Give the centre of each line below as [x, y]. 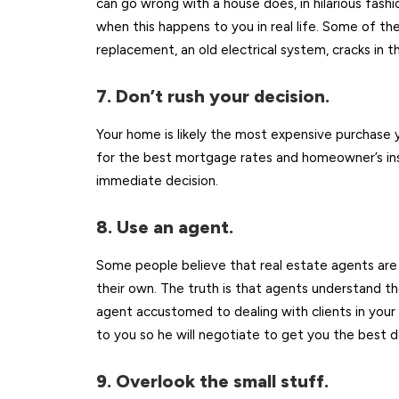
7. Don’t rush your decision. [213, 96]
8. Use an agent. [165, 227]
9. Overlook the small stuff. [212, 381]
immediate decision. [157, 181]
